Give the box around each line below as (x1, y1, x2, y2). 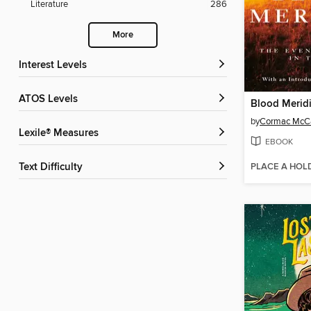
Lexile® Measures (24, 127, 99, 140)
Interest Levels (22, 59, 87, 72)
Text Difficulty (24, 161, 83, 174)
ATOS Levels (25, 93, 78, 106)
